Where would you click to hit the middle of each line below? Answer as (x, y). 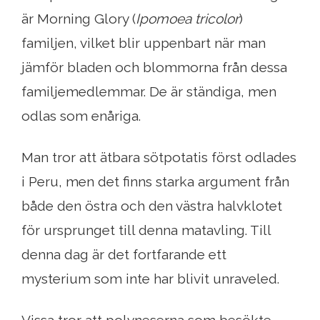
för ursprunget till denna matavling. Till (146, 230)
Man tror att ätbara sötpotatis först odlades (159, 157)
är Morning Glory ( (79, 19)
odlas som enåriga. (81, 116)
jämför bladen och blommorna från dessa (154, 67)
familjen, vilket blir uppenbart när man (144, 43)
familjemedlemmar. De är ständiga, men (149, 92)
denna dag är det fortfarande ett (124, 255)
